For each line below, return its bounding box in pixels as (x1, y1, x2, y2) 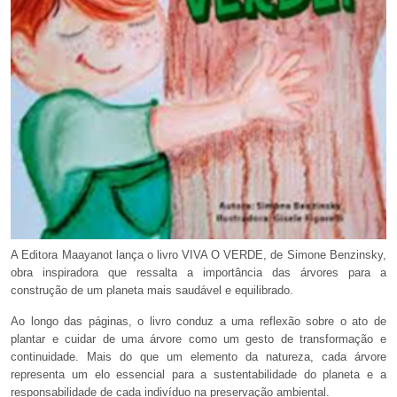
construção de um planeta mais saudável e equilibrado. (11, 284, 294, 298)
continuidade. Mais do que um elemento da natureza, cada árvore (11, 350, 386, 364)
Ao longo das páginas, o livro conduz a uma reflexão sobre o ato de (11, 315, 386, 329)
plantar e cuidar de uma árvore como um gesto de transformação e (11, 332, 386, 346)
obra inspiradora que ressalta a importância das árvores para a (11, 266, 386, 280)
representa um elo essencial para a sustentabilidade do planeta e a (11, 368, 386, 382)
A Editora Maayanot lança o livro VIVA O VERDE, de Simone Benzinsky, (11, 248, 386, 262)
